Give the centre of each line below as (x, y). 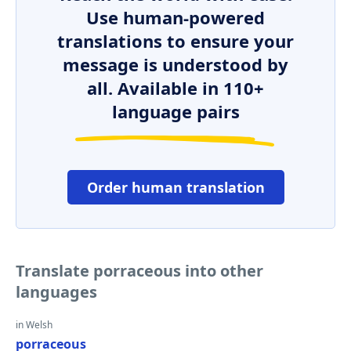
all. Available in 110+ (175, 88)
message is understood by (175, 64)
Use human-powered (175, 17)
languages (56, 292)
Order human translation (175, 187)
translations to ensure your (175, 41)
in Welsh (34, 325)
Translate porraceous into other (139, 271)
